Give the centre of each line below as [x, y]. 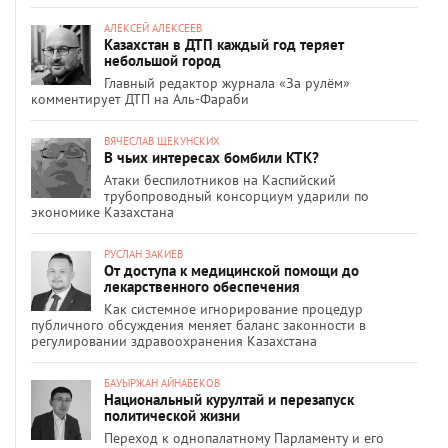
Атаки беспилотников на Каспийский [220, 179]
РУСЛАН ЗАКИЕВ [143, 253]
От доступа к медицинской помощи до [231, 270]
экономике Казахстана [102, 211]
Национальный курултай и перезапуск [229, 399]
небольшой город [162, 60]
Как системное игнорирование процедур [233, 308]
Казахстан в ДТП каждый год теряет [224, 44]
